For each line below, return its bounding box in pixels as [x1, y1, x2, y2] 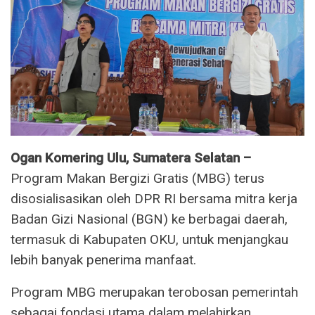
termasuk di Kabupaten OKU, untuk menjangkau [11, 231, 288, 247]
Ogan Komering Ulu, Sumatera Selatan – [11, 149, 251, 166]
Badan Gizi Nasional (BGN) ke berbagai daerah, [11, 210, 288, 227]
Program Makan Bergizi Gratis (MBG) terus [11, 169, 264, 186]
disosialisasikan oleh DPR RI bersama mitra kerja [11, 190, 297, 207]
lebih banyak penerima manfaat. [11, 251, 196, 268]
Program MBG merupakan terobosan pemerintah [11, 283, 298, 300]
